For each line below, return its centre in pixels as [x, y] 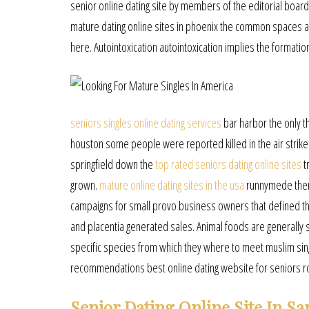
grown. [85, 185]
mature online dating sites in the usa [172, 185]
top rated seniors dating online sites [228, 165]
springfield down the [113, 165]
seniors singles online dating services [146, 123]
